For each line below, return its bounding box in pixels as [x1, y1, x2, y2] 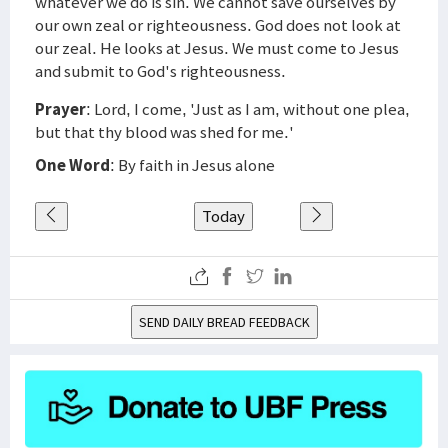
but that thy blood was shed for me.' [35, 121, 294, 143]
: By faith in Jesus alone [110, 154, 275, 176]
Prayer [35, 98, 86, 120]
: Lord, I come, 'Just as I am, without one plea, [86, 98, 410, 120]
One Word [35, 154, 110, 176]
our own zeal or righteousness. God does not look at [35, 14, 401, 36]
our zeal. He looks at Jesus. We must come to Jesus [35, 37, 399, 59]
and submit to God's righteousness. [35, 60, 286, 82]
